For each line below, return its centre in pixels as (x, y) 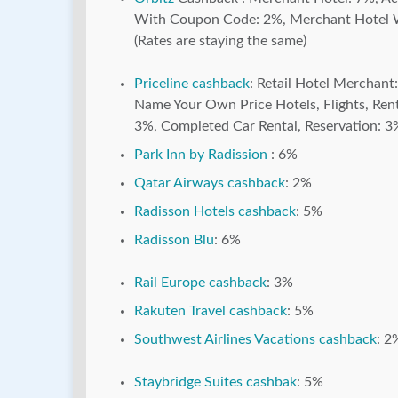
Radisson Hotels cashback (215, 212)
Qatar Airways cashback (210, 183)
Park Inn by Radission (203, 155)
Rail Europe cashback (200, 283)
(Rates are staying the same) (220, 41)
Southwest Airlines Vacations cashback (255, 340)
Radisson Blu (174, 240)
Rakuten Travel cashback (211, 311)
